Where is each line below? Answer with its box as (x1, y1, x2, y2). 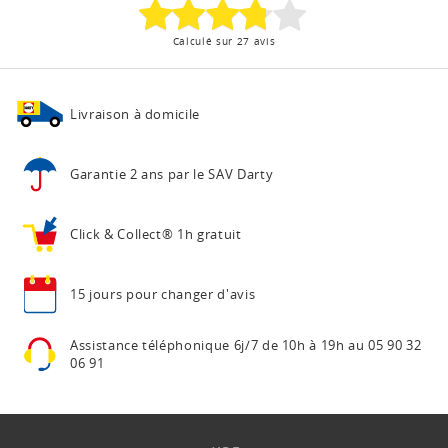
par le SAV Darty (167, 164, 274, 183)
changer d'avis (161, 284, 256, 303)
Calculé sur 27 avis (172, 33, 276, 48)
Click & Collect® (70, 224, 174, 243)
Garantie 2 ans (70, 164, 165, 183)
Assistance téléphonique (70, 335, 230, 354)
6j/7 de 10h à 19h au (233, 335, 365, 354)
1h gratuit (177, 224, 242, 243)
